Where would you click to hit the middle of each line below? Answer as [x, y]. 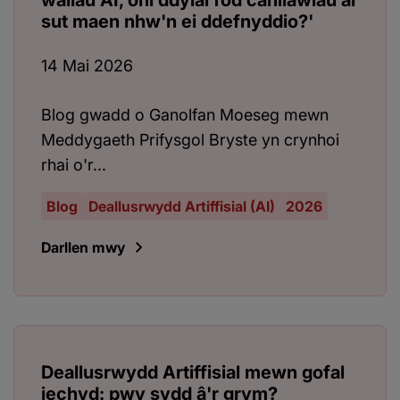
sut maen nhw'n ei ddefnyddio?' [177, 22]
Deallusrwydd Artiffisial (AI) [182, 207]
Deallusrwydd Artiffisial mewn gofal [193, 373]
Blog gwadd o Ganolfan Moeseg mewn [185, 115]
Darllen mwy [83, 248]
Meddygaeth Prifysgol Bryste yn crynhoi [190, 140]
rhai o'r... [74, 165]
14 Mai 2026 [87, 66]
